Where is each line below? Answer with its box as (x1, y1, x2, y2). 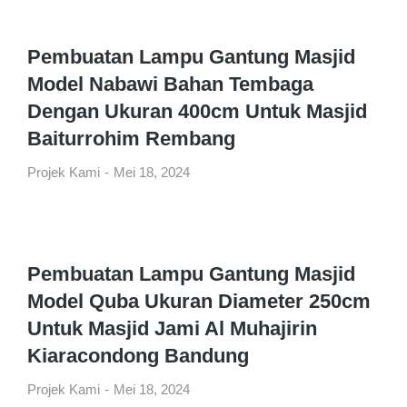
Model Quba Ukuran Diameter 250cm (27, 290, 371, 313)
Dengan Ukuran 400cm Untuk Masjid (27, 100, 367, 123)
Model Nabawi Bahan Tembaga (27, 73, 313, 95)
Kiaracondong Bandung (27, 344, 249, 367)
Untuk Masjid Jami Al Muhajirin (27, 317, 317, 340)
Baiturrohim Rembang (27, 127, 235, 150)
